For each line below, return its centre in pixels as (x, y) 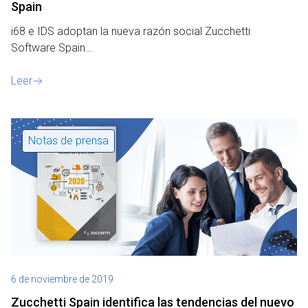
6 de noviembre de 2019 (62, 279)
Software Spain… (52, 47)
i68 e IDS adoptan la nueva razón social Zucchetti (131, 31)
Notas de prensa (68, 140)
